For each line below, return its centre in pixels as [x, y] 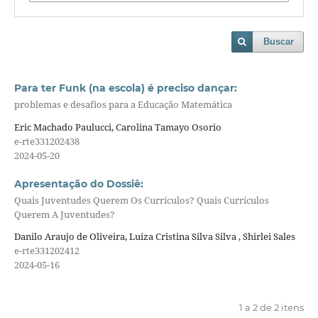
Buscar [279, 42]
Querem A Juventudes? [64, 214]
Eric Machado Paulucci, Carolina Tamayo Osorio [117, 127]
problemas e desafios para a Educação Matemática [123, 105]
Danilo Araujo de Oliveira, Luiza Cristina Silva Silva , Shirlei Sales [154, 237]
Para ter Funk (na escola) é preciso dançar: [125, 88]
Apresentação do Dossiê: [78, 183]
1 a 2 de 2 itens [272, 308]
